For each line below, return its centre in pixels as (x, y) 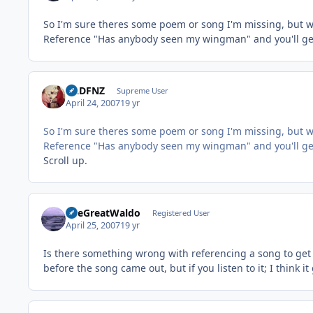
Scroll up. (65, 161)
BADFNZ (86, 90)
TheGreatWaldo (103, 212)
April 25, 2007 (93, 225)
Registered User (181, 212)
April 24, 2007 (93, 103)
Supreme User (142, 90)
